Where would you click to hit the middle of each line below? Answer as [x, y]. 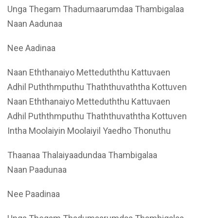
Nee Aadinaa [31, 48]
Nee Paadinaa [34, 194]
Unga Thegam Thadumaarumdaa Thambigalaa [96, 9]
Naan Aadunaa [35, 24]
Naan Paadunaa [37, 170]
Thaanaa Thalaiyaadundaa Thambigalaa [82, 155]
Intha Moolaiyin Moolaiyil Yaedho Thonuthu [89, 131]
